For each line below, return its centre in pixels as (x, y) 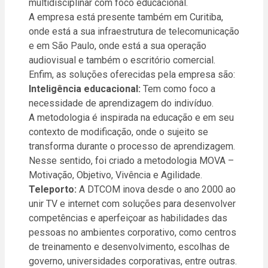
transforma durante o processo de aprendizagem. (132, 147)
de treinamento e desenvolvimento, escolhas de (129, 247)
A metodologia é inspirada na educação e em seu (131, 118)
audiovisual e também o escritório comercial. (122, 60)
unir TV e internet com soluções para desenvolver (132, 204)
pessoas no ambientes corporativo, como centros (133, 233)
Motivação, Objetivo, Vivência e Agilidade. (115, 175)
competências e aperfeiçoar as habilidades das (128, 218)
